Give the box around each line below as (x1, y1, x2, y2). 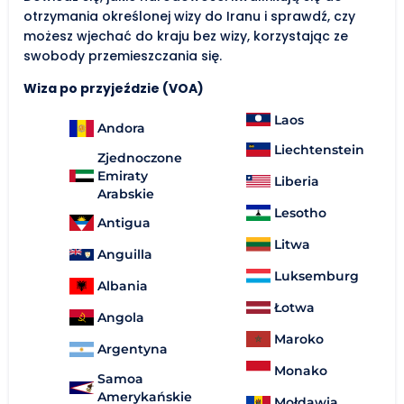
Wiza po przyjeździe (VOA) (23, 78, 204, 97)
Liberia (274, 172, 319, 189)
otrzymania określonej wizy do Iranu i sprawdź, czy (23, 6, 355, 25)
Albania (97, 278, 148, 295)
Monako (274, 362, 327, 379)
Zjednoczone (97, 149, 182, 166)
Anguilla (97, 246, 152, 263)
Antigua (97, 215, 151, 232)
